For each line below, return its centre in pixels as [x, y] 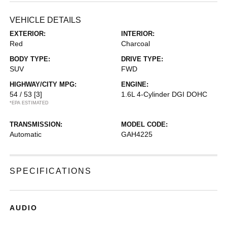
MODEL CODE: [144, 124]
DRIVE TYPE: [142, 59]
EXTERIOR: [28, 33]
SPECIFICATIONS [51, 171]
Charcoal [136, 43]
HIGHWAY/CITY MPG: [43, 84]
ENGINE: [135, 84]
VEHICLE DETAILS [46, 20]
